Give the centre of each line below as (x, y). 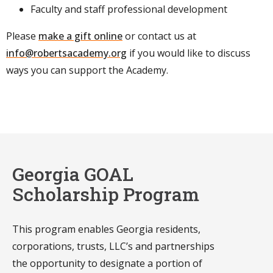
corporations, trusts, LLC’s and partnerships (113, 246)
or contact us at (159, 36)
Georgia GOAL (73, 174)
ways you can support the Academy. (87, 70)
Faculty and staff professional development (130, 9)
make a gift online (80, 36)
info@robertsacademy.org (66, 53)
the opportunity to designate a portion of (107, 263)
